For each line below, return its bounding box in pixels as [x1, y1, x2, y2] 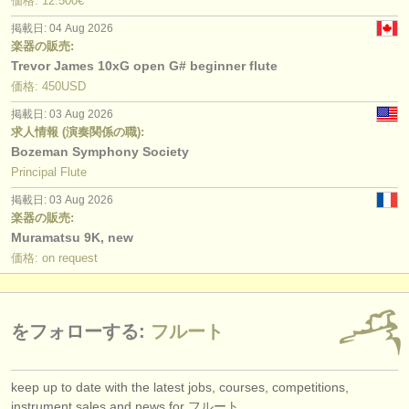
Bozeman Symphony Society [11, 143, 189, 159]
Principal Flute [11, 164, 87, 179]
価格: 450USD [11, 79, 86, 93]
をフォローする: [11, 320, 145, 341]
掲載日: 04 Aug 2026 [11, 21, 113, 35]
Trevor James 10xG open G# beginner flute [11, 58, 278, 73]
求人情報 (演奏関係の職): [11, 124, 144, 139]
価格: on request [11, 250, 98, 265]
